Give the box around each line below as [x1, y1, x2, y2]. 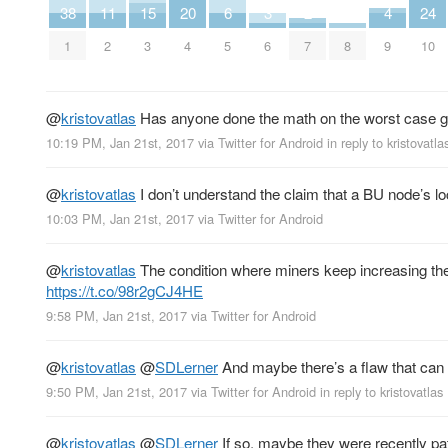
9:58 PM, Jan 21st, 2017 [46, 306, 187, 326]
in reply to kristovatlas [320, 382, 443, 402]
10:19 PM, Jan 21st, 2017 [46, 132, 194, 152]
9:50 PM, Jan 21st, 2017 [46, 382, 187, 402]
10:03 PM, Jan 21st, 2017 [46, 209, 194, 229]
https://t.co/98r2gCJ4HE [46, 280, 203, 302]
